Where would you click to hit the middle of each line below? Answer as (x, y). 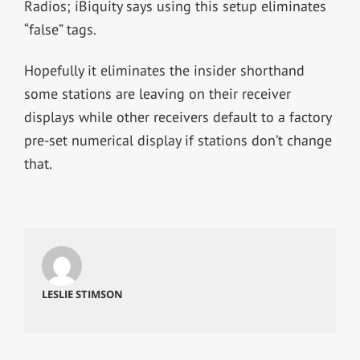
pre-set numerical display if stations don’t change (178, 140)
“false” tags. (60, 29)
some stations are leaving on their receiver (157, 93)
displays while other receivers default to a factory (177, 117)
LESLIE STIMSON (82, 294)
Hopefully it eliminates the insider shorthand (164, 70)
